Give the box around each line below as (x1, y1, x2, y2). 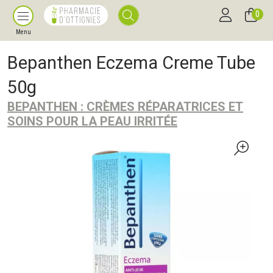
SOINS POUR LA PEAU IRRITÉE (7, 114, 177, 129)
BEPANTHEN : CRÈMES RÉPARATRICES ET (7, 99, 243, 114)
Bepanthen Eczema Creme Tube (7, 52, 255, 73)
